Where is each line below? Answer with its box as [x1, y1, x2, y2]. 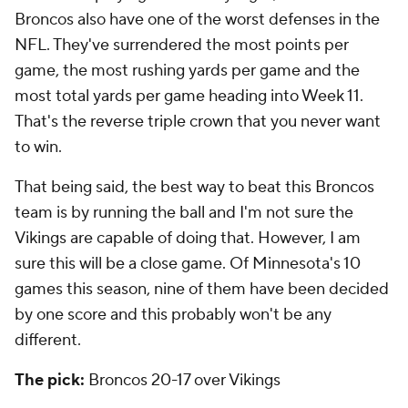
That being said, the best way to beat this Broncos [15, 177, 374, 198]
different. [15, 330, 85, 351]
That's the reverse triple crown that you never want [15, 111, 381, 132]
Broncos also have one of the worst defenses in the [15, 9, 380, 30]
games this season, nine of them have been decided [15, 279, 389, 300]
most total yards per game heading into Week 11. [15, 86, 363, 107]
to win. [15, 137, 62, 158]
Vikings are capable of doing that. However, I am [15, 228, 361, 249]
